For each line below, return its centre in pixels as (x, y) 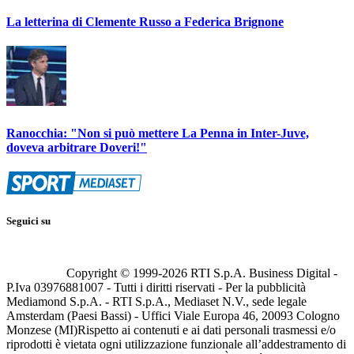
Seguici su (28, 221)
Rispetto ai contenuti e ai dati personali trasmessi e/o (207, 330)
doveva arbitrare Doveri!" (77, 147)
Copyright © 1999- (114, 273)
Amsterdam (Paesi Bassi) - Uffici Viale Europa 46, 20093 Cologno (173, 316)
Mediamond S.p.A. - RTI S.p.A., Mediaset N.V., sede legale (156, 302)
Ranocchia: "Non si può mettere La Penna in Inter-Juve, (158, 133)
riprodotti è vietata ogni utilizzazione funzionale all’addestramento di (176, 345)
